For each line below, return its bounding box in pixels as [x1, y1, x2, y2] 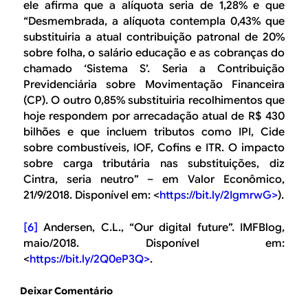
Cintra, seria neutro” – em [23, 173, 188, 187]
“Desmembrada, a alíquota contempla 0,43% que [23, 14, 285, 29]
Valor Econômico [188, 173, 283, 187]
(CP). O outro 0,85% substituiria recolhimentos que [23, 93, 285, 108]
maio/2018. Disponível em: [23, 236, 285, 251]
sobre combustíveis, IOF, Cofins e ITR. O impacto [23, 141, 285, 155]
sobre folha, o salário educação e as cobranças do [23, 46, 285, 60]
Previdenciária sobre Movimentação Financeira [23, 78, 285, 92]
